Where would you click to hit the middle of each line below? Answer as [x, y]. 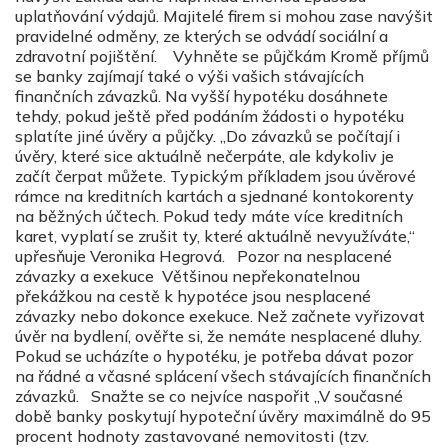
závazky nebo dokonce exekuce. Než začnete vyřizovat [220, 315]
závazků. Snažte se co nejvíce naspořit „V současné [209, 395]
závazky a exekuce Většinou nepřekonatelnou [187, 275]
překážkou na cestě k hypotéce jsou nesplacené [193, 295]
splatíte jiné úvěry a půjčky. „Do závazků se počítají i [207, 135]
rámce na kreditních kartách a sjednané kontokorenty [214, 195]
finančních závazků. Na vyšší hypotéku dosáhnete [201, 95]
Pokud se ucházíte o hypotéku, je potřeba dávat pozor [214, 355]
